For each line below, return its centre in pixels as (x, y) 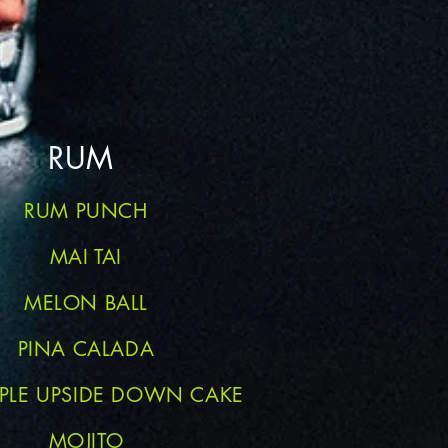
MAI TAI (86, 257)
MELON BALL (86, 303)
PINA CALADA (86, 349)
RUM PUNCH (86, 211)
